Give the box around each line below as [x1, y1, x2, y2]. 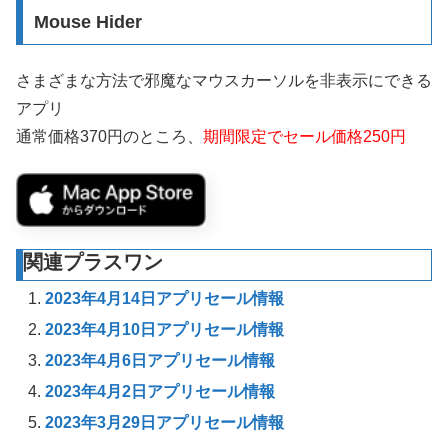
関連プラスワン [23, 251, 163, 274]
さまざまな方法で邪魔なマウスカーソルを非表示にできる [16, 71, 432, 89]
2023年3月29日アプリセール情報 [45, 414, 285, 432]
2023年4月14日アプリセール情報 [45, 289, 285, 307]
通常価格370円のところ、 [16, 127, 203, 145]
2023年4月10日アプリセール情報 [45, 320, 285, 338]
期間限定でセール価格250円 [203, 127, 406, 145]
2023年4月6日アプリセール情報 [45, 352, 276, 370]
